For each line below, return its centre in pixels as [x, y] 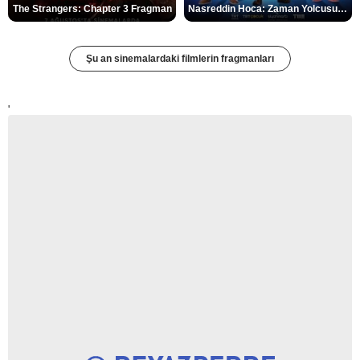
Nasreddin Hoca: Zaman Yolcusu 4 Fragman [342, 9]
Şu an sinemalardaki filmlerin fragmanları [180, 59]
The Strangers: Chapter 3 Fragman [92, 9]
